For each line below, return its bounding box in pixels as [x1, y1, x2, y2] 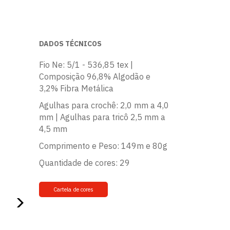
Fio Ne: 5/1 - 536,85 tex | [39, 60, 133, 70]
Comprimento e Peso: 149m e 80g [39, 141, 167, 151]
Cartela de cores [53, 186, 93, 193]
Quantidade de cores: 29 [39, 158, 130, 168]
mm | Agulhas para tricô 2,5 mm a [39, 112, 165, 122]
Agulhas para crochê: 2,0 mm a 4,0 [39, 100, 169, 110]
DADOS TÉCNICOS [39, 39, 102, 48]
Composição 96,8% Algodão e [39, 71, 150, 82]
